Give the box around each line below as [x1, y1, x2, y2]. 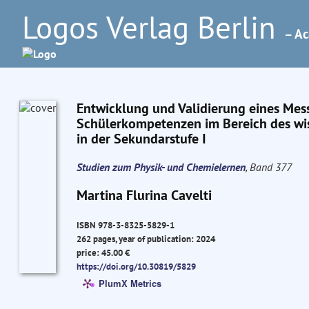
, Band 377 [245, 160, 292, 174]
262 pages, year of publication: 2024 [76, 232, 215, 246]
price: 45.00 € [76, 246, 130, 259]
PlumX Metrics [98, 276, 161, 290]
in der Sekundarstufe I [76, 130, 206, 148]
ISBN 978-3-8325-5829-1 [76, 219, 175, 232]
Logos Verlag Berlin [22, 7, 284, 47]
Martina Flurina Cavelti [76, 186, 212, 204]
